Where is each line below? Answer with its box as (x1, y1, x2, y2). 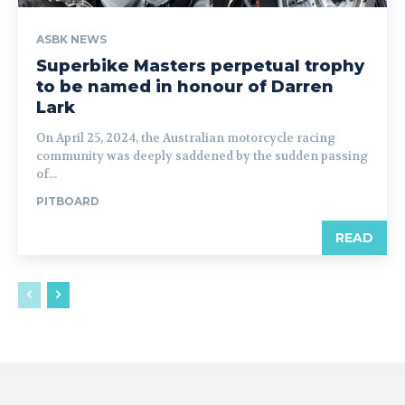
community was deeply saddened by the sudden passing (36, 147, 368, 164)
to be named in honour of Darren (36, 76, 334, 97)
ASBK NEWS (36, 32, 107, 46)
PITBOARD (36, 193, 99, 208)
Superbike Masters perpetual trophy (36, 55, 364, 76)
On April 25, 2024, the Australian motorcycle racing (36, 129, 335, 146)
